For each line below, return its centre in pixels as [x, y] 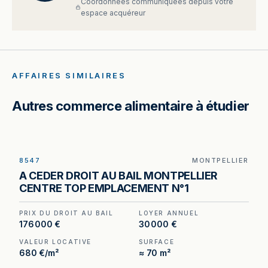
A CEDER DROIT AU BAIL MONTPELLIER [119, 176]
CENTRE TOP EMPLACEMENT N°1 [104, 188]
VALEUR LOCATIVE [55, 242]
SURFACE [157, 242]
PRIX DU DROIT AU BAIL [66, 213]
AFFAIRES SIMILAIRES [69, 75]
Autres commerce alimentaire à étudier [131, 106]
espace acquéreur [113, 13]
